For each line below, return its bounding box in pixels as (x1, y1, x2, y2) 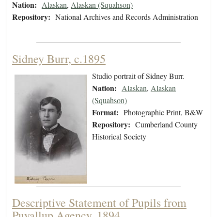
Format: (92, 107, 119, 118)
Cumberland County (135, 119, 198, 130)
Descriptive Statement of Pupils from (12, 195, 186, 211)
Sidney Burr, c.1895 (12, 51, 106, 67)
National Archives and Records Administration (55, 12, 198, 22)
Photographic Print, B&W (124, 107, 203, 118)
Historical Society (92, 131, 146, 142)
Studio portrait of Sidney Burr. (92, 71, 185, 81)
